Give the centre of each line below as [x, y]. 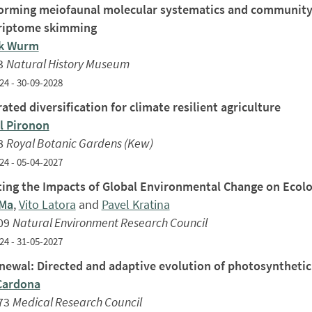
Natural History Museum [68, 63]
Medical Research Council [77, 302]
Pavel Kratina [135, 204]
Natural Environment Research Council [110, 222]
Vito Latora [47, 204]
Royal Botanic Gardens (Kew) [79, 143]
